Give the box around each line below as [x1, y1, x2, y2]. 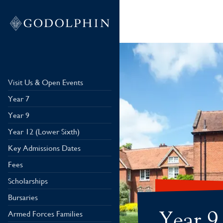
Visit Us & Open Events [8, 77, 83, 88]
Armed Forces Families [8, 209, 83, 219]
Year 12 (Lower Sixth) [8, 126, 80, 137]
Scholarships [8, 176, 48, 186]
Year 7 [8, 94, 29, 104]
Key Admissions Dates [8, 143, 81, 153]
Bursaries [8, 192, 38, 203]
